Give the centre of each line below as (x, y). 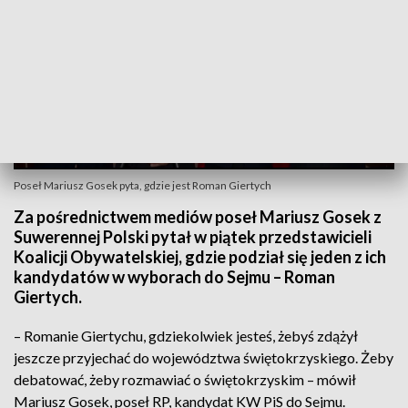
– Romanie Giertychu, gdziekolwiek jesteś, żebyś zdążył (186, 336)
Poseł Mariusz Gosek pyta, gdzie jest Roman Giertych (143, 185)
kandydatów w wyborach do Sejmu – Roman (174, 277)
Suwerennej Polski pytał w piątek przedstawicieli (193, 237)
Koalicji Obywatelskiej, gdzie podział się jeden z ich (200, 257)
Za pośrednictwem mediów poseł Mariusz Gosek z (198, 217)
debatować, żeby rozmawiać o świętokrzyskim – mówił (185, 379)
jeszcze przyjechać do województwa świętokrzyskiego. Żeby (204, 357)
